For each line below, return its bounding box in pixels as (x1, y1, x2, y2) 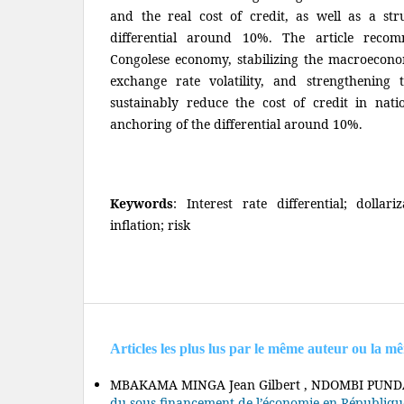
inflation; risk (110, 216, 190, 234)
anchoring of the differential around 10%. (110, 115, 363, 133)
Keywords (110, 194, 173, 212)
